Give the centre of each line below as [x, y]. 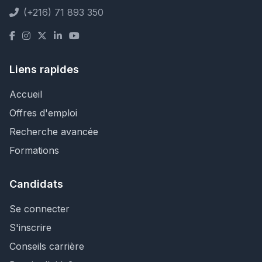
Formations [34, 150]
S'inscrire [30, 227]
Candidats [36, 184]
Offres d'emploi [43, 113]
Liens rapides [44, 69]
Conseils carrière [47, 246]
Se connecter [39, 209]
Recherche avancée [54, 132]
